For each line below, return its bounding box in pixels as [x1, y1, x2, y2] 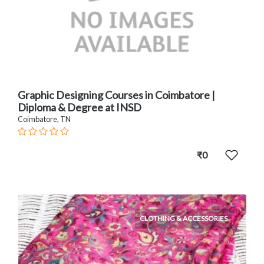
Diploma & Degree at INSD [18, 100, 141, 114]
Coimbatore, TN [18, 114, 71, 124]
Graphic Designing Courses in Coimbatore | [18, 88, 215, 101]
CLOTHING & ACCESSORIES [140, 213, 227, 223]
